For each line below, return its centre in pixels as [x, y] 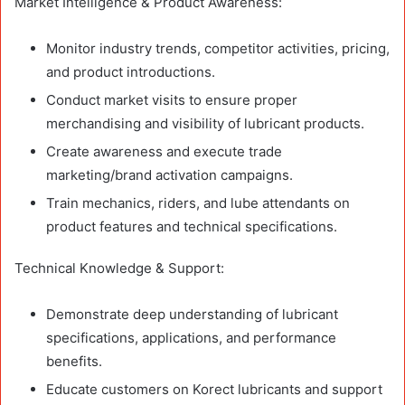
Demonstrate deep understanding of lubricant [192, 314]
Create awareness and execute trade [164, 151]
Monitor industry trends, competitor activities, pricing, [218, 48]
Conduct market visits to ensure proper [172, 99]
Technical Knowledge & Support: [119, 268]
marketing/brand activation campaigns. [170, 174]
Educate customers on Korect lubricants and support [214, 389]
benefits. [74, 361]
